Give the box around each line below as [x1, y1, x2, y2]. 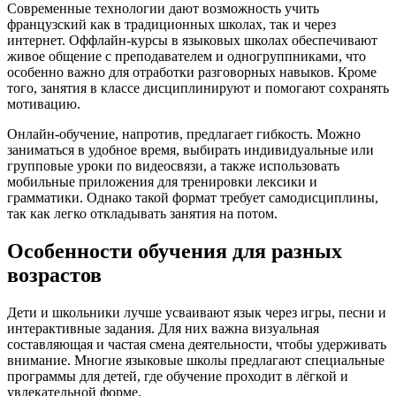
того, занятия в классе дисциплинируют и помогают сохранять [7, 80, 389, 95]
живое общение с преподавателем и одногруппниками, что [7, 48, 366, 64]
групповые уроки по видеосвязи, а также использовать [7, 157, 339, 173]
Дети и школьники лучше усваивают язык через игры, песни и [7, 304, 386, 320]
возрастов [7, 263, 102, 286]
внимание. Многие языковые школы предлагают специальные [7, 352, 385, 368]
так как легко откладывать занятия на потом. [7, 205, 278, 221]
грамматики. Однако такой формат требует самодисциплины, [7, 189, 378, 205]
